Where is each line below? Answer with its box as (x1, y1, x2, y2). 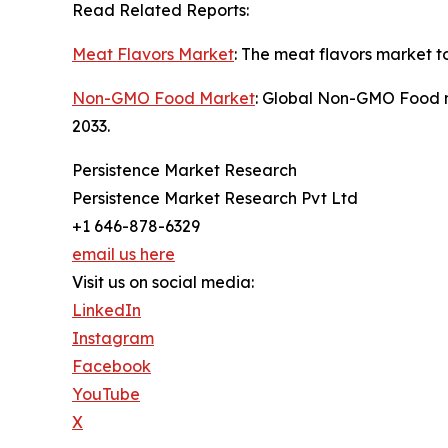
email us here (72, 244, 175, 265)
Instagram (72, 328, 154, 349)
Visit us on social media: (72, 272, 254, 293)
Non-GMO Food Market (72, 88, 255, 109)
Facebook (72, 356, 151, 377)
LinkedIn (72, 300, 141, 321)
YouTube (72, 384, 140, 405)
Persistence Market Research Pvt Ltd (72, 188, 358, 209)
